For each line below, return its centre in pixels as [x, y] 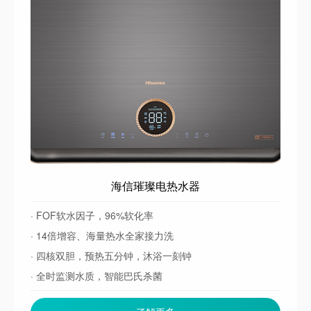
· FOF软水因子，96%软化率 [92, 216]
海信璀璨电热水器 [155, 186]
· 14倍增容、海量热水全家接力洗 [102, 236]
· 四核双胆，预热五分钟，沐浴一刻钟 [111, 256]
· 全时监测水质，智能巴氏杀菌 [96, 276]
